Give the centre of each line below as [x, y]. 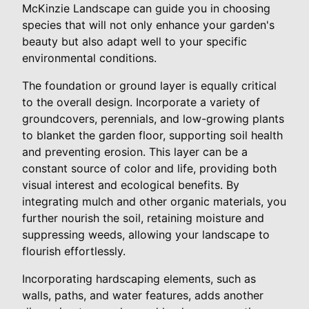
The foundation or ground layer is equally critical [149, 85]
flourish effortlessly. [74, 251]
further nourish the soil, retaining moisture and [143, 218]
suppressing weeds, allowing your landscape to [146, 234]
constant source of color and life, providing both [149, 168]
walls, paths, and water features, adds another [143, 295]
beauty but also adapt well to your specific [134, 41]
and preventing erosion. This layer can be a [135, 151]
